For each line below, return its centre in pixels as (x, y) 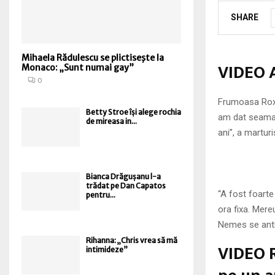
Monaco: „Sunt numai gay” (78, 68)
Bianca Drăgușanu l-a (123, 176)
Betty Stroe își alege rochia (134, 112)
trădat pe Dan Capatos (126, 185)
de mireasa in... (111, 122)
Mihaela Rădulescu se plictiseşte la (93, 58)
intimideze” (107, 249)
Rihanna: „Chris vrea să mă (132, 240)
